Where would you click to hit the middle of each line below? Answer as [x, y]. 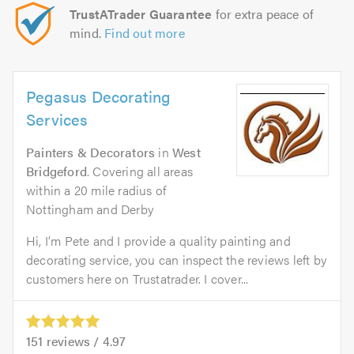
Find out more [145, 33]
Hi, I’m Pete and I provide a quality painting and [158, 241]
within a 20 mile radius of [96, 190]
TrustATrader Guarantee [141, 14]
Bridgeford [56, 171]
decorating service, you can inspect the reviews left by [177, 260]
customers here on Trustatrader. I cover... [137, 279]
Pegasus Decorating [98, 96]
